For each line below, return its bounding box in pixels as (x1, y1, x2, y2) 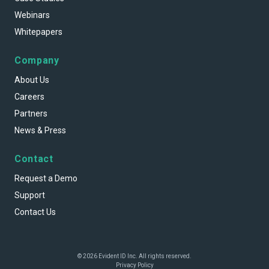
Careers (14, 92, 44, 102)
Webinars (14, 10, 50, 20)
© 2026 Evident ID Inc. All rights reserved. (77, 253, 192, 260)
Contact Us (14, 207, 56, 217)
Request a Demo (14, 174, 77, 184)
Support (14, 190, 45, 201)
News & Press (14, 125, 66, 136)
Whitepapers (14, 27, 62, 37)
